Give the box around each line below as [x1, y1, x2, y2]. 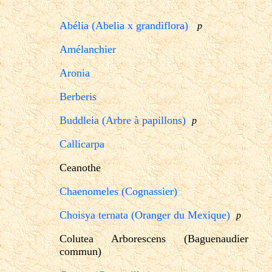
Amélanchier [59, 42, 116, 55]
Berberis [59, 90, 97, 103]
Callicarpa [59, 137, 104, 150]
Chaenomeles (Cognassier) [59, 185, 177, 197]
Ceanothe [59, 161, 101, 174]
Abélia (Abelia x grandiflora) [59, 19, 188, 32]
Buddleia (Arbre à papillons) [59, 114, 186, 126]
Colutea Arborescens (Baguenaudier [59, 232, 249, 245]
